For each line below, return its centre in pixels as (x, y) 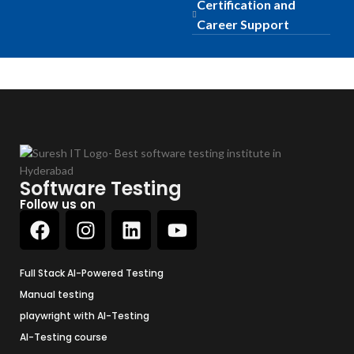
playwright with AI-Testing (85, 316)
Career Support (243, 24)
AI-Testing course (64, 337)
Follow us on (58, 205)
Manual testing (57, 295)
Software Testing (101, 189)
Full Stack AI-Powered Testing (92, 273)
